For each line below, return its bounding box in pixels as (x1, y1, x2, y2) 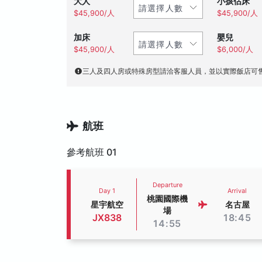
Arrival (227, 187, 247, 195)
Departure (152, 181, 182, 189)
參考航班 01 (67, 146, 117, 158)
